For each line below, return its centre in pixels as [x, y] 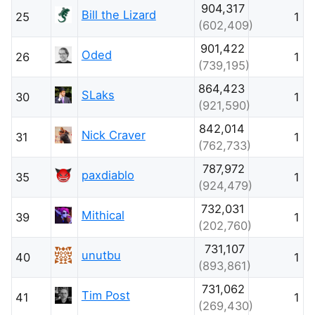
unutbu [101, 255]
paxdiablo [108, 175]
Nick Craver [113, 135]
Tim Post [105, 295]
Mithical [103, 215]
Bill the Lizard [118, 14]
